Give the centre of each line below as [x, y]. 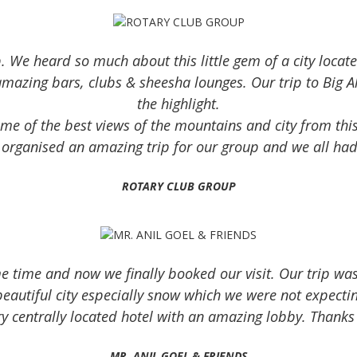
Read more [298, 21]
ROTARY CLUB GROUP [178, 186]
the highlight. [178, 103]
